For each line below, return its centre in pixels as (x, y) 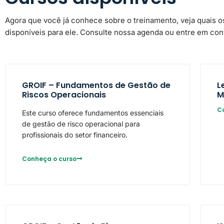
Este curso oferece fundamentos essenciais (93, 113)
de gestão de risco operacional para (81, 124)
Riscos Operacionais (64, 95)
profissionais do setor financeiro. (75, 135)
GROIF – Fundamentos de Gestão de (96, 85)
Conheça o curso (49, 158)
